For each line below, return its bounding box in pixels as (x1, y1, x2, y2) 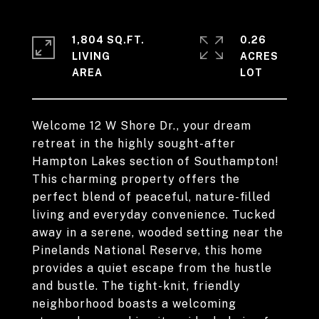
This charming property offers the (32, 172, 240, 186)
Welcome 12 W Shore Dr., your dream (32, 119, 251, 132)
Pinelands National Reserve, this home (32, 244, 263, 257)
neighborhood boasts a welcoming (32, 297, 236, 310)
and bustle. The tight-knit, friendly (32, 279, 241, 293)
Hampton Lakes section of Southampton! (32, 155, 279, 168)
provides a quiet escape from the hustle (32, 261, 272, 275)
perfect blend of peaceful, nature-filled (32, 190, 271, 204)
